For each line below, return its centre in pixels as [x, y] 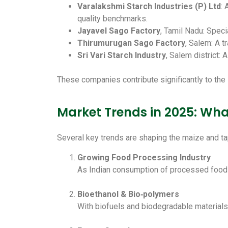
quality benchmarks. [112, 18]
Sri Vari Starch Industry [122, 55]
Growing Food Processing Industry [144, 157]
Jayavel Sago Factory [119, 31]
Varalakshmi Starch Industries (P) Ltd [149, 6]
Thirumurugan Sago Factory [131, 43]
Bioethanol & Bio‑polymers [128, 194]
